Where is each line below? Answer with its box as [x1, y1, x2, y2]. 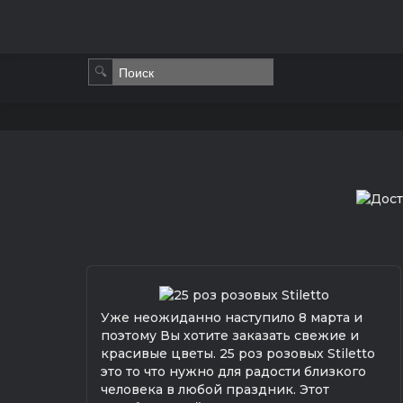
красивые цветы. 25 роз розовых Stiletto [101, 345, 375, 362]
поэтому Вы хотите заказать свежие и [101, 327, 359, 344]
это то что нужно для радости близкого [101, 363, 366, 380]
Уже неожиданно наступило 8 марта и [101, 309, 363, 326]
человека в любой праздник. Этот [101, 381, 329, 398]
